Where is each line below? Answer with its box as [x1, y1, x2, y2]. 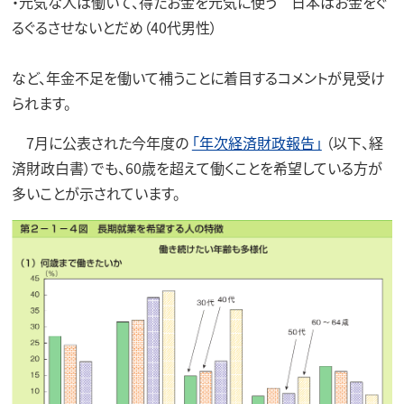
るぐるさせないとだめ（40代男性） [11, 16, 217, 39]
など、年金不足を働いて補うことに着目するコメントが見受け [11, 67, 385, 89]
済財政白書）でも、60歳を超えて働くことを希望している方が [11, 157, 382, 179]
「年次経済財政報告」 [191, 132, 322, 154]
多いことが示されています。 [11, 182, 180, 205]
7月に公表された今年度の [11, 132, 192, 154]
